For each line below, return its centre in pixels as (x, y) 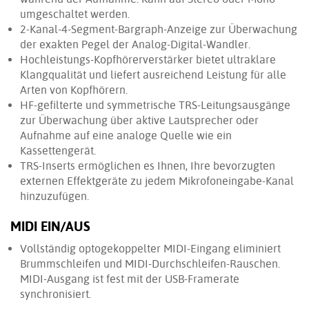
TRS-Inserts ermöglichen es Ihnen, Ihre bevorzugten (148, 166)
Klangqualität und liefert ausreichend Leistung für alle (153, 75)
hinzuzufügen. (54, 196)
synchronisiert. (56, 294)
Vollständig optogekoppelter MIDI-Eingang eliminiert (150, 249)
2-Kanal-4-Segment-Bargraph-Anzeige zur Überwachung (159, 29)
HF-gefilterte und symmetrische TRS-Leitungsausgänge (155, 105)
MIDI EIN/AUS (50, 227)
